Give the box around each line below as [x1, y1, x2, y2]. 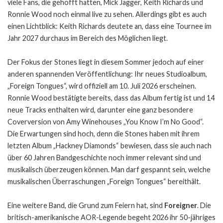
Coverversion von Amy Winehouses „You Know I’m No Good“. [7, 117, 204, 126]
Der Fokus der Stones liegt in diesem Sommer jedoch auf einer [7, 58, 204, 67]
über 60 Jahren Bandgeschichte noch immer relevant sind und [7, 153, 201, 162]
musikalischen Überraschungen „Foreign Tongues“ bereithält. [7, 177, 201, 186]
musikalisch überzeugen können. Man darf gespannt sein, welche [7, 165, 211, 174]
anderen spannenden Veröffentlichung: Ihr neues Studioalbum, [7, 70, 207, 79]
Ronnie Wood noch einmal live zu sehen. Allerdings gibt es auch [7, 10, 207, 19]
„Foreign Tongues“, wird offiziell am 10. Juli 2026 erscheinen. [7, 82, 196, 91]
